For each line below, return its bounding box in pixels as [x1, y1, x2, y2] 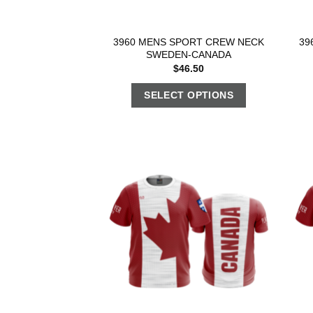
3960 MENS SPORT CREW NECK [113, 36, 265, 48]
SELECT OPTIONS [144, 89, 234, 101]
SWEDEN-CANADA [146, 48, 232, 60]
